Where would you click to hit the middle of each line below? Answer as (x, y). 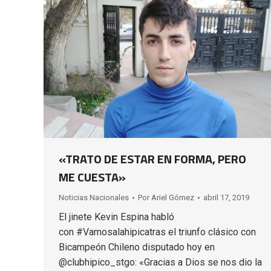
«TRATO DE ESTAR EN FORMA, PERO (152, 158)
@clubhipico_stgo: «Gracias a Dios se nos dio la (160, 262)
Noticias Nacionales (94, 197)
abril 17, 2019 (226, 197)
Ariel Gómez (173, 197)
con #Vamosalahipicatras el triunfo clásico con (157, 232)
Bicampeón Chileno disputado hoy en (137, 247)
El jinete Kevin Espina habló (116, 217)
